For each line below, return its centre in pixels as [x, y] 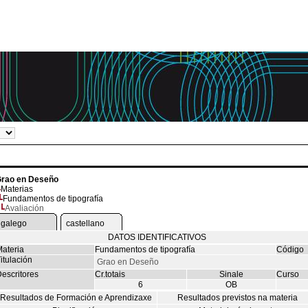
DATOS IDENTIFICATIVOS [157, 237]
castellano [85, 223]
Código [290, 250]
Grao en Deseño [128, 262]
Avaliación [24, 208]
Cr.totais [110, 274]
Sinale [231, 274]
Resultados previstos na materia [238, 298]
